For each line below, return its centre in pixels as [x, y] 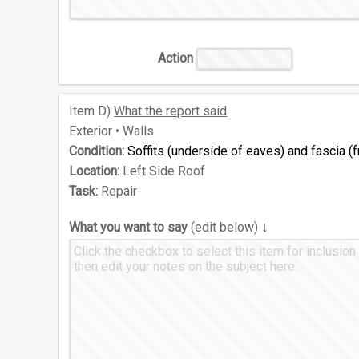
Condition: [97, 151]
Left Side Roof [163, 171]
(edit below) [225, 228]
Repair [118, 192]
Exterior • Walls [112, 131]
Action [176, 58]
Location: [95, 171]
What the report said [171, 111]
